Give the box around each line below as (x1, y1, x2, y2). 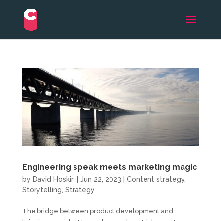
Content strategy (126, 175, 184, 183)
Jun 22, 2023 (80, 175, 121, 183)
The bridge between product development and (22, 207, 173, 215)
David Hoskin (32, 175, 75, 183)
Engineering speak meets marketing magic (22, 162, 197, 172)
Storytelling (22, 185, 62, 194)
